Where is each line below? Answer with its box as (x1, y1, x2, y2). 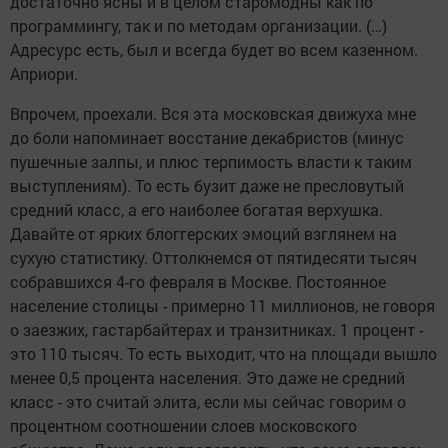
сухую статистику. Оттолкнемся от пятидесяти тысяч (10, 247, 417, 269)
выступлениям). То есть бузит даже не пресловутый (10, 175, 404, 197)
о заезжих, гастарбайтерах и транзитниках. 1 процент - (10, 319, 423, 341)
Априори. (10, 63, 78, 85)
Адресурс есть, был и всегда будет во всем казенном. (10, 39, 418, 61)
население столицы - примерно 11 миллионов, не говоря (10, 295, 435, 317)
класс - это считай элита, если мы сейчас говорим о (10, 391, 406, 413)
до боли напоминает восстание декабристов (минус (10, 127, 404, 149)
